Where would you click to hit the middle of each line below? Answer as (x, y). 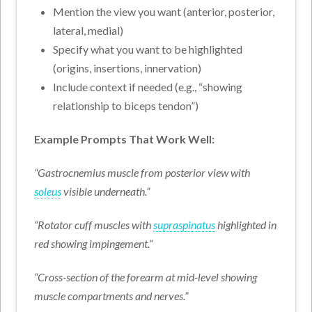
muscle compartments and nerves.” (111, 296)
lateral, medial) (88, 31)
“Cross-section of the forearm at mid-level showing (146, 277)
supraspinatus (185, 225)
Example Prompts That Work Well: (125, 139)
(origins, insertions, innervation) (127, 68)
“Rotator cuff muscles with (94, 225)
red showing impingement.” (94, 244)
